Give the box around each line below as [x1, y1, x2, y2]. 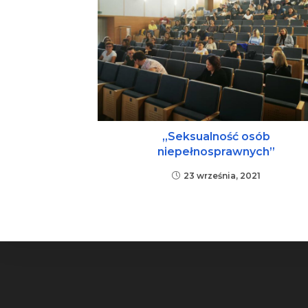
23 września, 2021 [184, 170, 261, 181]
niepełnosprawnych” [157, 145, 275, 159]
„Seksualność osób [162, 130, 270, 144]
